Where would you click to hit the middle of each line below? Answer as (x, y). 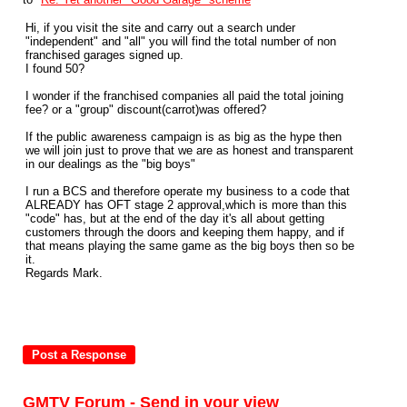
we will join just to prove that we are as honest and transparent (189, 150)
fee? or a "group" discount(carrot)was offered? (146, 109)
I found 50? (55, 69)
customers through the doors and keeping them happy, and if (185, 232)
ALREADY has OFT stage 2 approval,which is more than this (186, 205)
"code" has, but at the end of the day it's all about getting (175, 218)
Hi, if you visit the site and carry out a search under (160, 28)
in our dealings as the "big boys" (110, 164)
